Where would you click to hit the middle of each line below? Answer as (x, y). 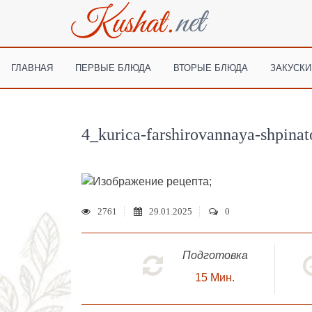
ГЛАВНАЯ (32, 67)
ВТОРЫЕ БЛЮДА (211, 67)
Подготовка (215, 255)
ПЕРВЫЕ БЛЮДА (114, 67)
